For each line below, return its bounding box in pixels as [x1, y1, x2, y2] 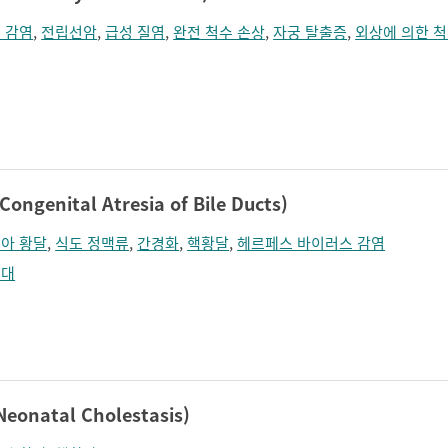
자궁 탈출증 [273, 21, 348, 43]
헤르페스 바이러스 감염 [237, 232, 386, 254]
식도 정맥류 [55, 232, 130, 254]
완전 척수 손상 [173, 21, 266, 43]
